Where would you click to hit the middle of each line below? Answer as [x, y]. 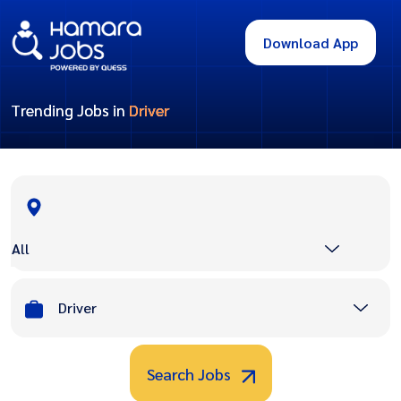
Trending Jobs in [70, 110]
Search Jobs [190, 374]
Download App [311, 43]
